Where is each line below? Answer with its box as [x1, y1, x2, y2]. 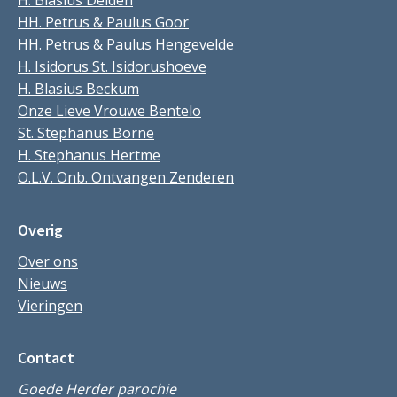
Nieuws [18, 273, 67, 293]
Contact [18, 346, 74, 368]
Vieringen [18, 295, 82, 315]
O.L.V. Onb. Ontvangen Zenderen [18, 167, 234, 188]
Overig [18, 219, 63, 240]
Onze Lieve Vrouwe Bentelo [18, 101, 201, 121]
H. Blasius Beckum [18, 79, 139, 99]
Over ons [18, 251, 78, 271]
